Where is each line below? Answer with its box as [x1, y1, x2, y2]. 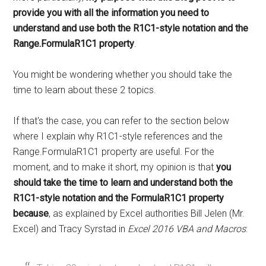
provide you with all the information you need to [13, 7, 210, 18]
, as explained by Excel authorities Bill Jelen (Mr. [49, 208, 245, 219]
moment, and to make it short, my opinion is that [13, 161, 217, 173]
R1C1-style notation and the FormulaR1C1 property [13, 192, 224, 204]
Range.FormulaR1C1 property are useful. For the [13, 146, 215, 157]
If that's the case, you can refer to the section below [13, 115, 230, 126]
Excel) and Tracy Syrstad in [13, 223, 128, 235]
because [13, 208, 49, 219]
